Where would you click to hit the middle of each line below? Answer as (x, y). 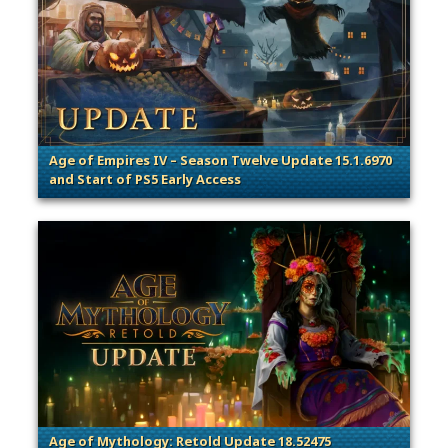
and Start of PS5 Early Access (145, 180)
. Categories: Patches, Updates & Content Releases (217, 198)
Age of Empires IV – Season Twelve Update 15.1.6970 (221, 161)
